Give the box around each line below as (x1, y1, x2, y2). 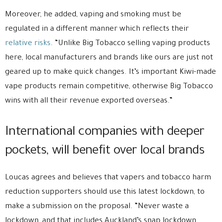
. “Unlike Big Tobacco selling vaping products (51, 40, 210, 49)
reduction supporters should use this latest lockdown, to (5, 188, 205, 197)
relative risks (5, 40, 51, 49)
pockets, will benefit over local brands (5, 145, 205, 159)
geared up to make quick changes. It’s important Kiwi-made (5, 68, 216, 77)
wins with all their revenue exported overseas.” (5, 97, 172, 106)
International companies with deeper (5, 126, 205, 140)
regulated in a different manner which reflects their (5, 25, 189, 34)
